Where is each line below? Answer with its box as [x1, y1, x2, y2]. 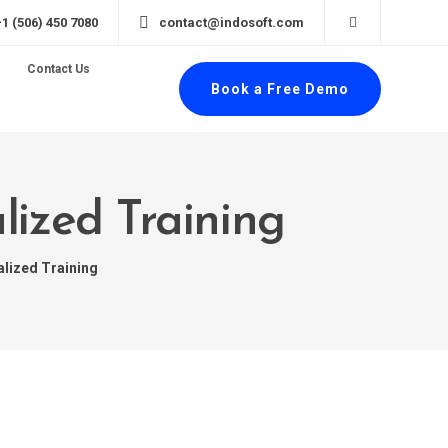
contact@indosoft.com [159, 15, 304, 30]
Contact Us [26, 62, 90, 76]
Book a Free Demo [211, 81, 349, 97]
